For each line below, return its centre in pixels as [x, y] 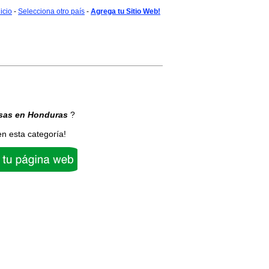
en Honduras [41, 115]
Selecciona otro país [51, 11]
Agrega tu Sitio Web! [125, 11]
